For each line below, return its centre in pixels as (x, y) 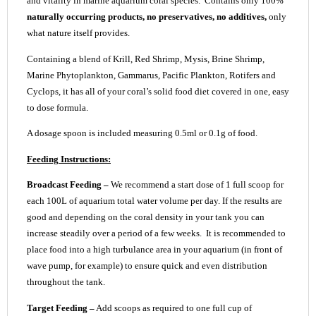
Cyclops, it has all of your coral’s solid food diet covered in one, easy (158, 91)
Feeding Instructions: (69, 159)
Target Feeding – (61, 308)
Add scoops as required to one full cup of (173, 308)
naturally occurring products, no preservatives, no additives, (147, 17)
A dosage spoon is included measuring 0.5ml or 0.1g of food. (142, 134)
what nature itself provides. (78, 34)
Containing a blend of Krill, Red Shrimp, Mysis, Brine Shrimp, (146, 59)
